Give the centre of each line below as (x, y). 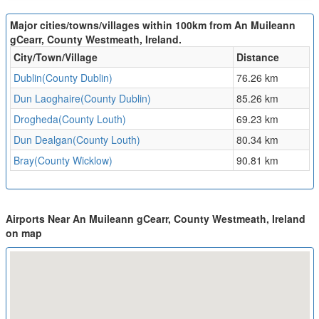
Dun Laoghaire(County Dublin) (82, 99)
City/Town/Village (55, 57)
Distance (257, 57)
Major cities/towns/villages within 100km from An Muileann (152, 25)
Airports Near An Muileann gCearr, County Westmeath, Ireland (155, 219)
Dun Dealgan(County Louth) (77, 140)
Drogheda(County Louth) (69, 119)
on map (23, 233)
